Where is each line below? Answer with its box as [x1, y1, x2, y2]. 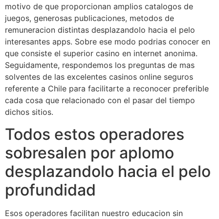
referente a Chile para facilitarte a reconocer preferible [5, 84, 209, 94]
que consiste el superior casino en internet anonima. [5, 48, 197, 59]
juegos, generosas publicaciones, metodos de [5, 13, 174, 23]
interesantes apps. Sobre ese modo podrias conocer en [5, 37, 210, 47]
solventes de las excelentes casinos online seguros [5, 72, 193, 82]
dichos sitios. [5, 107, 53, 117]
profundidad [5, 180, 96, 199]
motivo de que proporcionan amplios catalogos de [5, 1, 193, 12]
